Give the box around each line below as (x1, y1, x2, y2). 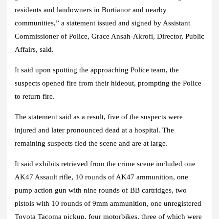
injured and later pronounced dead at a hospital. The (15, 126, 174, 134)
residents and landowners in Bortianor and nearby (15, 6, 167, 14)
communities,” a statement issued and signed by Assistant (15, 19, 190, 27)
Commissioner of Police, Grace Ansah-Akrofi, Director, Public (15, 32, 204, 41)
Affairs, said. (15, 45, 54, 54)
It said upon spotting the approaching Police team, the (15, 66, 179, 74)
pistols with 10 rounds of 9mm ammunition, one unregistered (15, 199, 201, 208)
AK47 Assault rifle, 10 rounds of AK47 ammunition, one (15, 173, 188, 181)
